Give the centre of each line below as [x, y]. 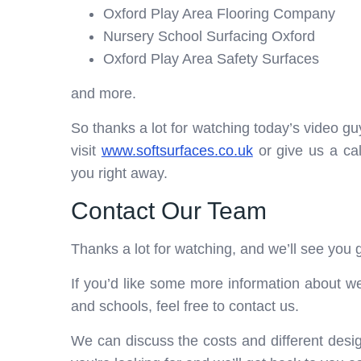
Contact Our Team [169, 210]
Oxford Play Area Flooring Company [219, 13]
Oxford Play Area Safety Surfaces [211, 58]
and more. [104, 93]
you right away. [119, 173]
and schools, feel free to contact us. [185, 306]
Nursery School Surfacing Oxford [209, 36]
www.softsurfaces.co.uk [177, 150]
